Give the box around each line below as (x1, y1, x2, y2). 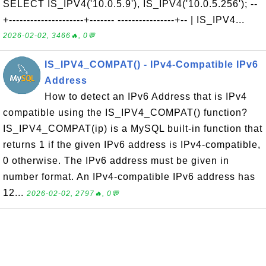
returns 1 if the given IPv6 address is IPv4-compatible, (3, 140, 261, 150)
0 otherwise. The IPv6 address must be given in (3, 156, 229, 166)
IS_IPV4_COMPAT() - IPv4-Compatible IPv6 (45, 59, 258, 69)
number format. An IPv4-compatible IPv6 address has (3, 172, 255, 182)
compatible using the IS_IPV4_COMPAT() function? (3, 107, 248, 118)
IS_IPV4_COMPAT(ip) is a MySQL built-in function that (3, 123, 262, 134)
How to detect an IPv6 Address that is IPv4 (45, 91, 247, 102)
